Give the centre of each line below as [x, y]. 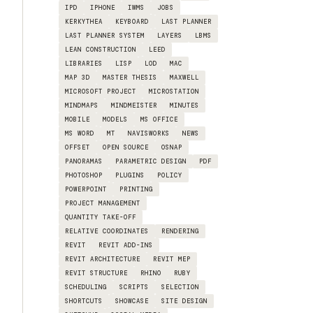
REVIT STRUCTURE [96, 273]
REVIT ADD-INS [126, 245]
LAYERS [170, 36]
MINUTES [184, 105]
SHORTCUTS [84, 301]
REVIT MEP [172, 259]
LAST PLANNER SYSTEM [105, 36]
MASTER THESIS [130, 78]
